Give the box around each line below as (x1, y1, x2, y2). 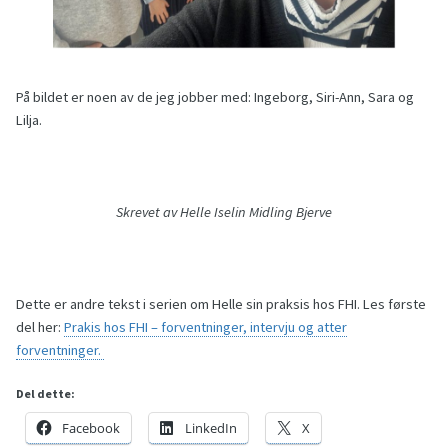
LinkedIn (185, 419, 237, 438)
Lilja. (16, 111, 42, 130)
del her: (16, 318, 64, 337)
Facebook (62, 419, 120, 438)
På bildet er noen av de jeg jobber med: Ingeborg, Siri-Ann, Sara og (16, 88, 414, 107)
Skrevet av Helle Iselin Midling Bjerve (116, 203, 332, 222)
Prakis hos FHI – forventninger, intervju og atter (64, 318, 347, 337)
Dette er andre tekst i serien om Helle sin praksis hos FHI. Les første (16, 295, 426, 314)
